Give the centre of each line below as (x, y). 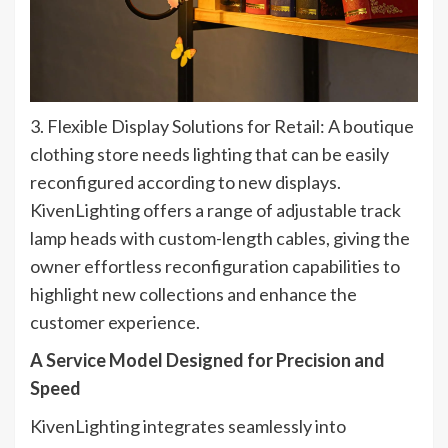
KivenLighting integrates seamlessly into (188, 426)
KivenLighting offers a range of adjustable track (215, 210)
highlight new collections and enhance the (193, 294)
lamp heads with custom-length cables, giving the (220, 238)
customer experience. (115, 322)
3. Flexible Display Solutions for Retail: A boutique (222, 126)
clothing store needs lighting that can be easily (209, 154)
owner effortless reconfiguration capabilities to (215, 266)
